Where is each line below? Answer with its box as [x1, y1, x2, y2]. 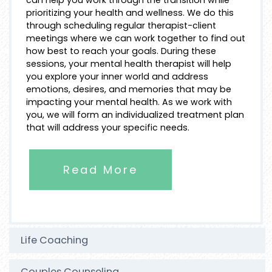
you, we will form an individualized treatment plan [26, 108, 244, 121]
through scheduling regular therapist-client [26, 19, 216, 32]
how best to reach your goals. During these [26, 44, 216, 57]
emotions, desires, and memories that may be [26, 83, 231, 95]
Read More [63, 161, 138, 177]
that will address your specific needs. [26, 121, 189, 134]
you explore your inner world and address [26, 70, 208, 83]
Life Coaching [21, 233, 88, 247]
